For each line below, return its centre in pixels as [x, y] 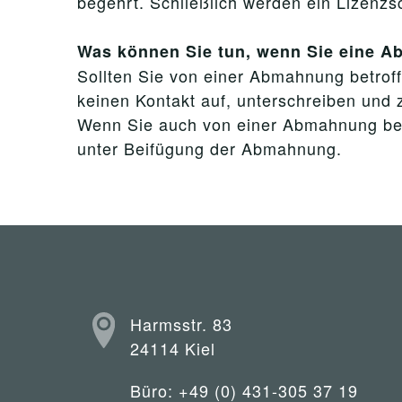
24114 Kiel [172, 348]
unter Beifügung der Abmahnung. [210, 148]
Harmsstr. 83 [181, 324]
